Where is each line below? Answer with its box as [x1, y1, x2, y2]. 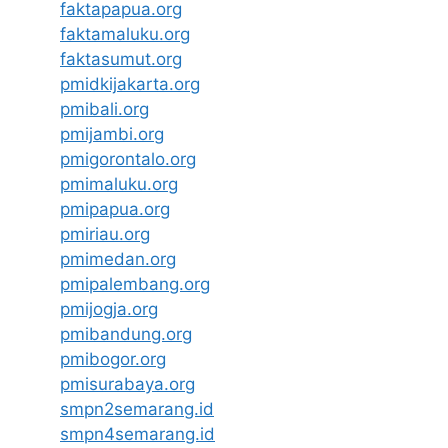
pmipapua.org [60, 198, 170, 219]
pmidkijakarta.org [60, 73, 200, 94]
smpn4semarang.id [60, 423, 215, 444]
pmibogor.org [60, 348, 166, 369]
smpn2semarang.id [60, 398, 214, 419]
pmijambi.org [60, 123, 164, 144]
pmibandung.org [60, 323, 192, 344]
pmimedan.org [60, 248, 176, 269]
